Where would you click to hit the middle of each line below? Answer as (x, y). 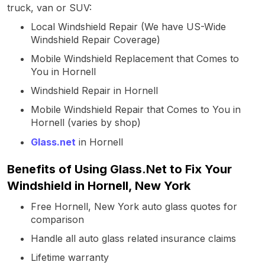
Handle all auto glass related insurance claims (133, 238)
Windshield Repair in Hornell (94, 90)
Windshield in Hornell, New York (99, 185)
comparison (57, 219)
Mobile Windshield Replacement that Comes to (135, 58)
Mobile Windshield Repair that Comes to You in (136, 109)
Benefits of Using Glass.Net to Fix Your (119, 169)
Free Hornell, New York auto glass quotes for (134, 206)
